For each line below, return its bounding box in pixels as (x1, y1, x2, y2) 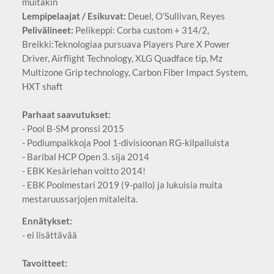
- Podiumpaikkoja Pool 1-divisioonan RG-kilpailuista (21, 136, 229, 148)
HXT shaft (21, 80, 63, 92)
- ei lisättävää (21, 229, 77, 240)
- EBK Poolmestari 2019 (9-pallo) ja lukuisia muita (21, 179, 223, 190)
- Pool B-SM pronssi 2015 (21, 122, 124, 134)
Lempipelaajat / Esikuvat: (21, 10, 126, 21)
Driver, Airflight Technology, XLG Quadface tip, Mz (21, 52, 223, 64)
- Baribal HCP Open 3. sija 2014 (21, 150, 149, 162)
